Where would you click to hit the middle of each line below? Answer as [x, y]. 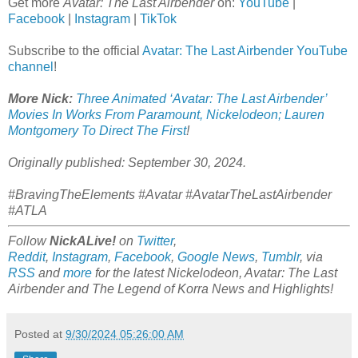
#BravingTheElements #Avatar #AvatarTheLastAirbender [170, 194]
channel [31, 66]
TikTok [158, 18]
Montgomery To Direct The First [97, 130]
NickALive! [83, 241]
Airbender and [50, 288]
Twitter [155, 241]
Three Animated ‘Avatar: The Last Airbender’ [201, 98]
